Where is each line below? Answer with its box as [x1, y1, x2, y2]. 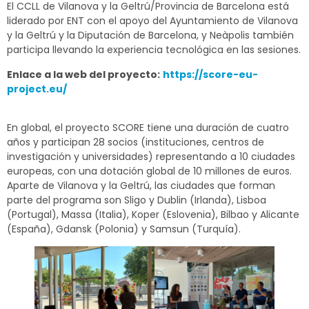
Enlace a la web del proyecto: [7, 67, 160, 81]
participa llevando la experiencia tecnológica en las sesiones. [7, 43, 301, 57]
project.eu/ [7, 81, 67, 96]
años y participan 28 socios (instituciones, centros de [7, 134, 264, 149]
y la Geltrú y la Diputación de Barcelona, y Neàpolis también [7, 28, 294, 43]
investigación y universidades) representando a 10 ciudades [7, 149, 295, 163]
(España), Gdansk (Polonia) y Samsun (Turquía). [7, 221, 241, 236]
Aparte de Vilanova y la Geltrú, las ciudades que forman [7, 178, 275, 192]
